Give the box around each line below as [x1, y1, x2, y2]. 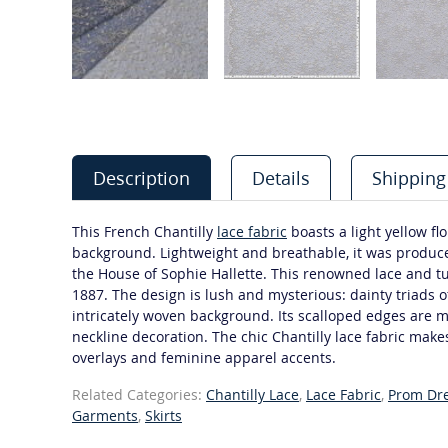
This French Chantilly [72, 222, 217, 241]
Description [93, 166, 190, 190]
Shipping [372, 166, 446, 190]
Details [252, 166, 310, 190]
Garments [72, 406, 138, 425]
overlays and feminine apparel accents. [72, 348, 336, 367]
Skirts [145, 406, 182, 425]
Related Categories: [72, 385, 206, 404]
